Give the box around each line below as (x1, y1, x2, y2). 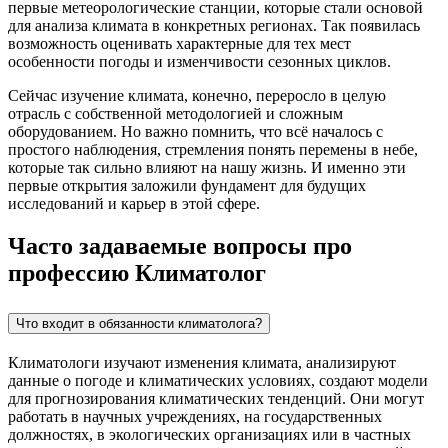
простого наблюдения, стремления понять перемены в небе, (8, 140, 418, 158)
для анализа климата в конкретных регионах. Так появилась (8, 16, 420, 34)
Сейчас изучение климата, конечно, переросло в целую (8, 86, 386, 104)
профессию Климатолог (8, 259, 266, 286)
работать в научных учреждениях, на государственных (8, 407, 382, 425)
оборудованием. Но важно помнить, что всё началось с (8, 122, 383, 140)
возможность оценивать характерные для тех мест (8, 34, 351, 52)
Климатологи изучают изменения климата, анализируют (8, 353, 396, 371)
